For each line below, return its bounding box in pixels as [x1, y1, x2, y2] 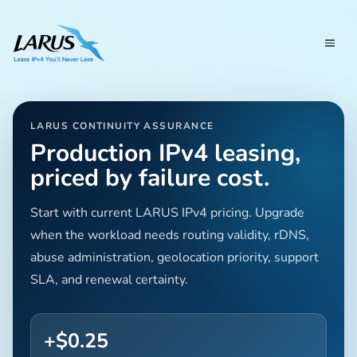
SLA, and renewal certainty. [30, 270, 188, 288]
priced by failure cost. [30, 161, 269, 194]
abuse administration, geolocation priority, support [30, 248, 319, 266]
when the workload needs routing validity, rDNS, [30, 226, 309, 244]
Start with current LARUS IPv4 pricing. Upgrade [30, 203, 304, 222]
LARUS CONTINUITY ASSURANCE [30, 119, 214, 132]
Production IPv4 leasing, [30, 136, 300, 170]
